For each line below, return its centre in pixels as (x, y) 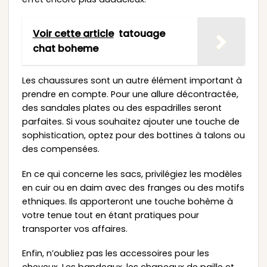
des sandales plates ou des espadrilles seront (122, 108)
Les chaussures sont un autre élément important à (132, 80)
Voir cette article (73, 34)
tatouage (142, 34)
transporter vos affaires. (74, 229)
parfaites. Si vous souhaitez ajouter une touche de (131, 121)
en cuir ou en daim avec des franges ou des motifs (133, 187)
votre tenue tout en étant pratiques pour (110, 215)
